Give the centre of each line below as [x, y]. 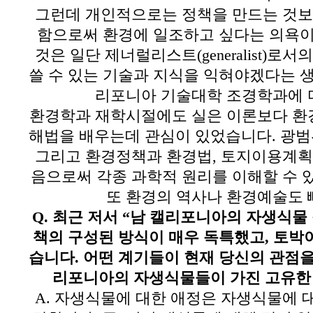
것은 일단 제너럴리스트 [116, 55]
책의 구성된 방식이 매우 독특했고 [148, 238]
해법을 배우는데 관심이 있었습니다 [150, 136]
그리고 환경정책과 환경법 [123, 156]
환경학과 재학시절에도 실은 [125, 116]
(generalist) [232, 55]
